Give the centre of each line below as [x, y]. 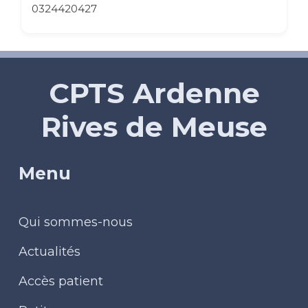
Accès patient [61, 282]
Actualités [49, 252]
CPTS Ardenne [154, 93]
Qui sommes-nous [76, 222]
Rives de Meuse [154, 126]
